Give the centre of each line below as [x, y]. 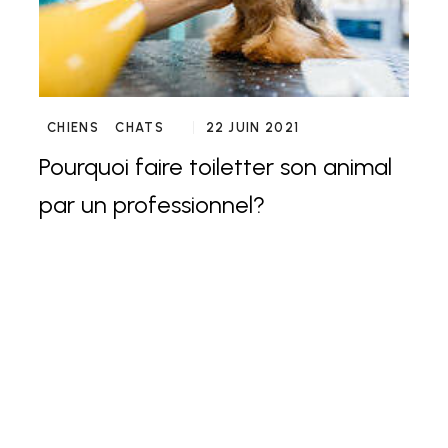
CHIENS [73, 128]
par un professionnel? [152, 205]
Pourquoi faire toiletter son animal [215, 167]
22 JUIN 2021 [252, 128]
